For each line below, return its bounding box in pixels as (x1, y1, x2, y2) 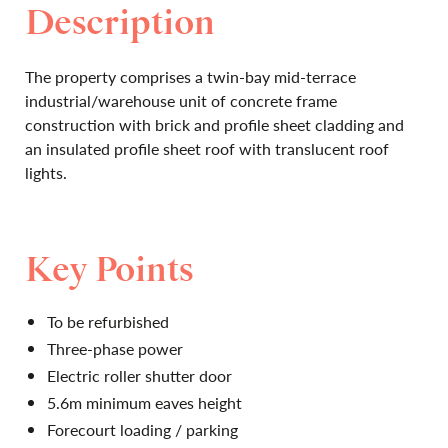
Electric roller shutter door (47, 364, 232, 387)
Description (25, 3, 215, 45)
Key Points (25, 250, 193, 292)
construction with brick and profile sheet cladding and (25, 113, 404, 136)
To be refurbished (47, 310, 169, 333)
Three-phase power (47, 337, 183, 360)
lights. (25, 161, 67, 184)
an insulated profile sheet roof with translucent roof (25, 137, 389, 160)
